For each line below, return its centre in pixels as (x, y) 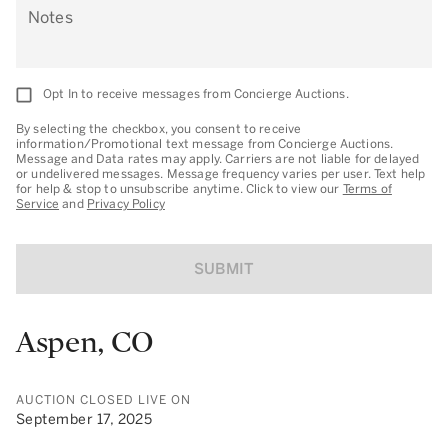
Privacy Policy (125, 203)
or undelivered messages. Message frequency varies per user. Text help (221, 173)
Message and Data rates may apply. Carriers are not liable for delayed (218, 158)
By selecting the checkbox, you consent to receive (159, 128)
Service (38, 203)
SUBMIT (224, 268)
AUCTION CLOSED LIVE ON (103, 399)
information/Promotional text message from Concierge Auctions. (205, 143)
